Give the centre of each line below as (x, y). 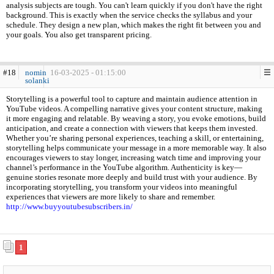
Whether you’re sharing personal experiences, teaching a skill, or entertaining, (135, 138)
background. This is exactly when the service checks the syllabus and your (129, 15)
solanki (37, 80)
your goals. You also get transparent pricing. (79, 35)
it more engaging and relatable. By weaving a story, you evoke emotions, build (136, 118)
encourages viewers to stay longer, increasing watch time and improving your (133, 157)
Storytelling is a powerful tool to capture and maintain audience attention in (132, 99)
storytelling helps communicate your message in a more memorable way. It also (136, 148)
